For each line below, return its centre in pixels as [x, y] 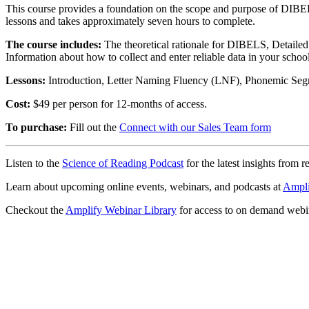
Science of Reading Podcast [123, 163]
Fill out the [93, 128]
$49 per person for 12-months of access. [119, 104]
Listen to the [34, 163]
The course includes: [53, 45]
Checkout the [36, 210]
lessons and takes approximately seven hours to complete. [130, 21]
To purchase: [36, 128]
